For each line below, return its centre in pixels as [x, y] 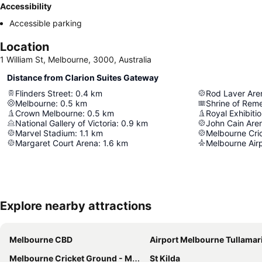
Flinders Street [43, 93]
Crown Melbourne [49, 113]
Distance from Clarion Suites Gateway [83, 77]
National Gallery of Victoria [66, 123]
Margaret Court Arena [57, 143]
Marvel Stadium [45, 133]
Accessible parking [46, 23]
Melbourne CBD [41, 239]
